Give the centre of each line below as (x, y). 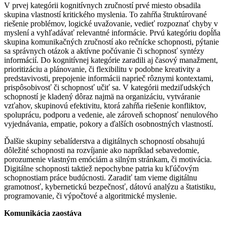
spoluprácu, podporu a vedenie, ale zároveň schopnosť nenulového (111, 115)
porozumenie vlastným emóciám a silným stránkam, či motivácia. (108, 159)
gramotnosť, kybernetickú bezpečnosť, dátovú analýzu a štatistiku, (111, 187)
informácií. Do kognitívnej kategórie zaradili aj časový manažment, (111, 60)
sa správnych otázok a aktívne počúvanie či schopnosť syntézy (104, 51)
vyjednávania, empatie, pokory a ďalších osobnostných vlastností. (110, 124)
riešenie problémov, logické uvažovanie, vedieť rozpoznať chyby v (111, 24)
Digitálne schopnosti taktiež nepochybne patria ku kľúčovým (101, 168)
